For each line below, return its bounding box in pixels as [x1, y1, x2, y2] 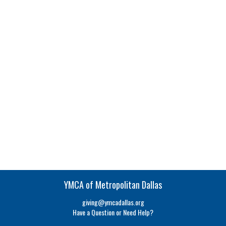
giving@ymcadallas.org [82, 196, 144, 207]
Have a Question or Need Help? [73, 206, 153, 217]
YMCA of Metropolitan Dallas [64, 178, 162, 191]
